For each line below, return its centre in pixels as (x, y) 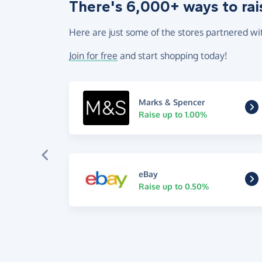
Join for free (93, 56)
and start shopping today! (173, 56)
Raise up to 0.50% (173, 186)
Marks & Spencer (171, 102)
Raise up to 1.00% (173, 114)
